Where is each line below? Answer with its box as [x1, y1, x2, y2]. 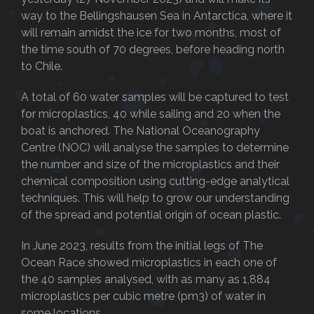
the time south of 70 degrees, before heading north [21, 42, 285, 56]
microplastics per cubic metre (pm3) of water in [21, 289, 266, 303]
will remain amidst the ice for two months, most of [21, 25, 281, 39]
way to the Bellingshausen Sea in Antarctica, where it [21, 8, 292, 22]
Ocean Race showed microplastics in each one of [21, 255, 277, 269]
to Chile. [21, 59, 62, 73]
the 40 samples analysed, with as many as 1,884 [21, 272, 271, 286]
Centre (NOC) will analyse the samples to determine [21, 140, 289, 154]
